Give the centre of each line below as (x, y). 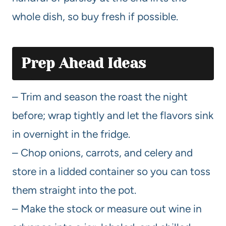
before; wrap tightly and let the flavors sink (113, 115)
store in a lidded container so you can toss (111, 171)
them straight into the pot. (74, 190)
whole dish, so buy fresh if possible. (95, 16)
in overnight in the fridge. (71, 134)
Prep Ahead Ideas (83, 63)
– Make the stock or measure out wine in (107, 208)
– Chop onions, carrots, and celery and (102, 152)
